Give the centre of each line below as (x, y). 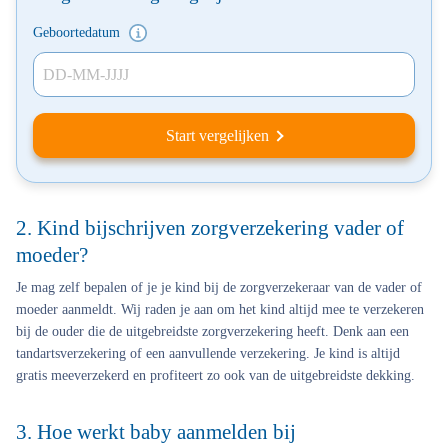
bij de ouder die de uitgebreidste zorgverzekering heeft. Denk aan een (212, 331)
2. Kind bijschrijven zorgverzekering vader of (210, 228)
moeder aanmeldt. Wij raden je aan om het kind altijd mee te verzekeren (220, 309)
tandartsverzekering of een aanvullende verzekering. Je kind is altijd (208, 353)
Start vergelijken (217, 135)
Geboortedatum (78, 32)
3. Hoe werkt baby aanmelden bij (156, 432)
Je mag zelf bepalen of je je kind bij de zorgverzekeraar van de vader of (219, 287)
